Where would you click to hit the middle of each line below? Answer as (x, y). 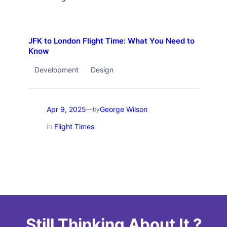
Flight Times (74, 127)
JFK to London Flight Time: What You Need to (111, 41)
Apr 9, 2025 (66, 109)
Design (102, 70)
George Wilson (123, 109)
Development (56, 70)
